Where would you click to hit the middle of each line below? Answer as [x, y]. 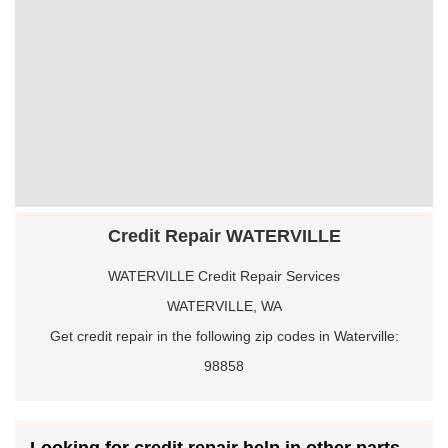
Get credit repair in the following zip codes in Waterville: [224, 335]
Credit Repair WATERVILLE [224, 235]
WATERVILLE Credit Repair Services [224, 275]
